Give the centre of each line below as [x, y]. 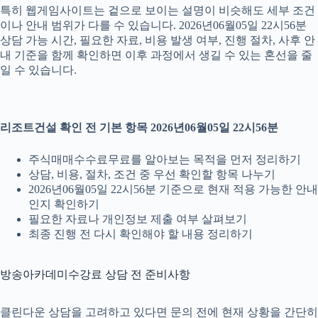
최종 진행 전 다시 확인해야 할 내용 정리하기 [141, 234]
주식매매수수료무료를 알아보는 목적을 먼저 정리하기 [165, 159]
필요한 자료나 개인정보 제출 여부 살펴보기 [138, 219]
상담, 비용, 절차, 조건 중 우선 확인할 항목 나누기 [152, 174]
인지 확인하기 [64, 204]
